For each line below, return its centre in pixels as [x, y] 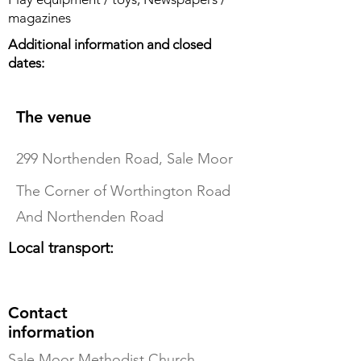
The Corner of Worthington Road [123, 191]
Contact [38, 313]
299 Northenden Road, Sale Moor [124, 159]
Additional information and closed [110, 44]
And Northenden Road [90, 217]
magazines [39, 18]
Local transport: [61, 248]
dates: [26, 63]
